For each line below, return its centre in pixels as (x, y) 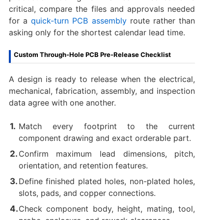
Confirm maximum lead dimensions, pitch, (107, 153)
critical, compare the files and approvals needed (102, 9)
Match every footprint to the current (107, 126)
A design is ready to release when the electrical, (102, 79)
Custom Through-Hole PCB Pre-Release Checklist (92, 54)
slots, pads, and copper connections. (87, 193)
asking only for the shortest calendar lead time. (97, 32)
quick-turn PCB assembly (79, 20)
